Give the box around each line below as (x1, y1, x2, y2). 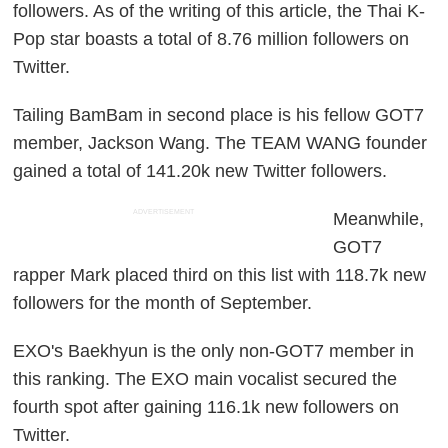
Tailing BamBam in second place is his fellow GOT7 (13, 105, 425, 126)
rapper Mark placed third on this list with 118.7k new (13, 265, 427, 286)
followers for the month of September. (13, 293, 313, 314)
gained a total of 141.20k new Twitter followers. (13, 161, 388, 182)
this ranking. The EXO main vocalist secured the (13, 369, 398, 390)
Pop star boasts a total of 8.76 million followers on (13, 29, 410, 50)
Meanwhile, (333, 209, 425, 230)
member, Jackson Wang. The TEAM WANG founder (13, 133, 428, 154)
